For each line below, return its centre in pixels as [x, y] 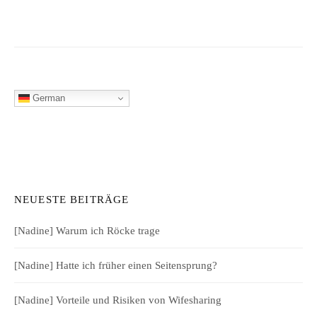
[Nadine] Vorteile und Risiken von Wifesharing [118, 300]
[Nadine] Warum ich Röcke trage [87, 231]
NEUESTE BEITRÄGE [72, 200]
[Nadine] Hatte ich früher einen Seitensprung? [116, 266]
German [47, 98]
